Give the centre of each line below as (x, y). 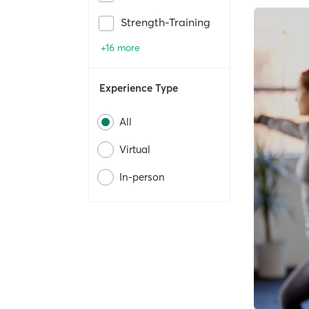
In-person (142, 177)
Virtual (135, 150)
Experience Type (139, 88)
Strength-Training (166, 22)
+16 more (120, 48)
